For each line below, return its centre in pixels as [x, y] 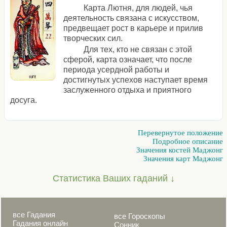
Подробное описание [188, 142]
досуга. [24, 100]
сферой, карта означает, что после [128, 59]
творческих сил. [93, 38]
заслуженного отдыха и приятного [128, 90]
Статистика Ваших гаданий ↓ [113, 179]
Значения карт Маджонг [183, 159]
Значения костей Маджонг [180, 150]
